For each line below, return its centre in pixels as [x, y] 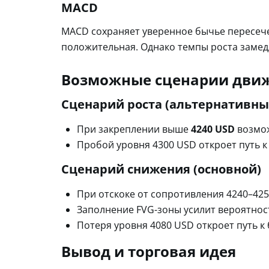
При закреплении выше [134, 129]
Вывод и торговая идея [149, 251]
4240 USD [213, 129]
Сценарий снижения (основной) [161, 169]
